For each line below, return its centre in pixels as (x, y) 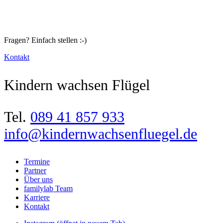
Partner (35, 170)
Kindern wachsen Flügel (77, 85)
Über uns (38, 179)
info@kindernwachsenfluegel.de (101, 133)
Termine (37, 161)
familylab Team (48, 188)
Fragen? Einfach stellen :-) (45, 40)
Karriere (37, 197)
